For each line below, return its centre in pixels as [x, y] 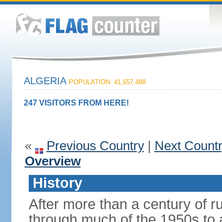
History [57, 183]
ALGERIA [46, 81]
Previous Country [95, 146]
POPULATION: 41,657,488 [107, 82]
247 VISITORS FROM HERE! [76, 103]
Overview [53, 161]
